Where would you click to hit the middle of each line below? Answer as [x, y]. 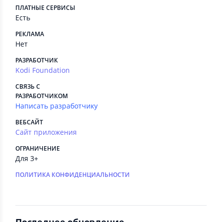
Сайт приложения [46, 132]
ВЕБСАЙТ [29, 122]
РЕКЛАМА [30, 34]
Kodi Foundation [43, 70]
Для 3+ [27, 158]
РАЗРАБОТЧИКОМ [42, 96]
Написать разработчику [56, 106]
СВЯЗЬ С [28, 86]
